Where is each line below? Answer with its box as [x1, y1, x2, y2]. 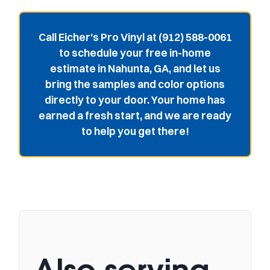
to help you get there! [81, 124, 189, 137]
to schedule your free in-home [59, 46, 211, 59]
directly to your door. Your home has [45, 93, 225, 106]
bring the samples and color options [45, 77, 225, 90]
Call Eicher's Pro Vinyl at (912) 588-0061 [38, 30, 232, 43]
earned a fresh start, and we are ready [39, 108, 231, 122]
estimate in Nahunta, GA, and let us [49, 61, 221, 75]
